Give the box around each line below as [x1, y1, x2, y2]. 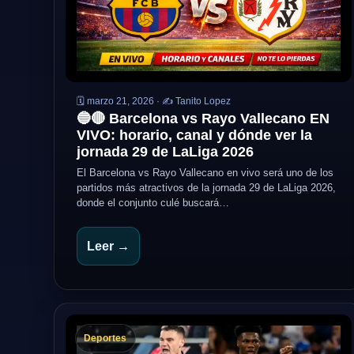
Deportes [84, 333, 127, 344]
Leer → [87, 239, 130, 253]
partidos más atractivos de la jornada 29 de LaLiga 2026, [77, 182, 336, 194]
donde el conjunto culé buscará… [77, 197, 229, 209]
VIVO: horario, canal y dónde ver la [77, 127, 312, 143]
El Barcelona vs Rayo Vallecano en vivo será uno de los [77, 167, 333, 179]
